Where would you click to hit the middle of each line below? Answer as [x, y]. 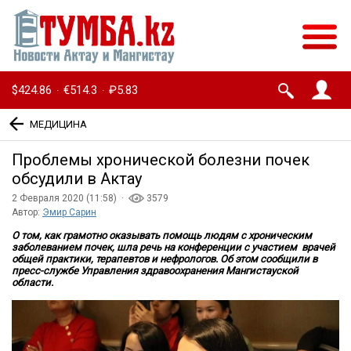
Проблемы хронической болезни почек [161, 160]
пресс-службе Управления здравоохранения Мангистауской [155, 271]
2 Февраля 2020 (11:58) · [70, 199]
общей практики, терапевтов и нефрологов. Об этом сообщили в [165, 259]
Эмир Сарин [69, 213]
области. [33, 283]
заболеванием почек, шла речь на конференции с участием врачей [174, 248]
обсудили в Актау [77, 179]
